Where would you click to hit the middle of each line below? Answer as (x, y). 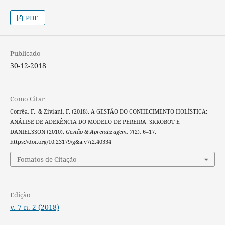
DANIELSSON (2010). (38, 131)
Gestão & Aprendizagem (96, 131)
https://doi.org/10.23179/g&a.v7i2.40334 (61, 141)
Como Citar (27, 99)
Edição (20, 195)
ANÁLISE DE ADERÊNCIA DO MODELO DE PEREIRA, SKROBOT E (95, 121)
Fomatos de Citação (47, 159)
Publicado (25, 53)
